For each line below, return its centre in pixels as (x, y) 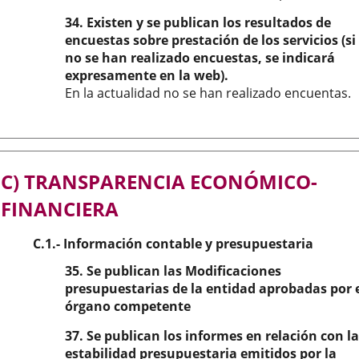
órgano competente (128, 306)
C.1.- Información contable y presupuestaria (173, 244)
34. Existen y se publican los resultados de (198, 22)
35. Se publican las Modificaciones (173, 271)
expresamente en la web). (147, 75)
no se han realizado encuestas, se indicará (200, 58)
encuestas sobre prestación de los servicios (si (210, 40)
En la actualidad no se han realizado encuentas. (208, 93)
